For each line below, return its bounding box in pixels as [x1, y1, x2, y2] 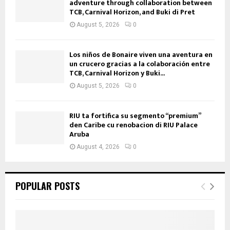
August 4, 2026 [76, 143, 120, 151]
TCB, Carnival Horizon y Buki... [69, 67, 165, 80]
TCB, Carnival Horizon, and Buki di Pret [69, 6, 195, 18]
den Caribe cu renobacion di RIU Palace [69, 119, 198, 131]
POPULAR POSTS [15, 179, 80, 193]
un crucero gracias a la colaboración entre [69, 58, 210, 70]
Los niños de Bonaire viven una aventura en [69, 49, 213, 61]
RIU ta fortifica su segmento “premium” [69, 110, 201, 122]
